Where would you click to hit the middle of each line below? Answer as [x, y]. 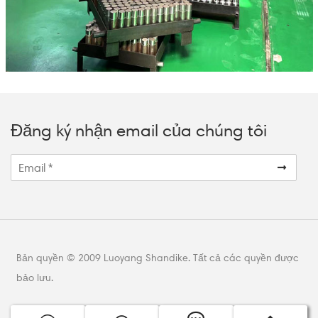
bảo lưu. [34, 278]
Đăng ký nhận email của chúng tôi [139, 131]
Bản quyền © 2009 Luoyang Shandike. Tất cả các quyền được [157, 258]
